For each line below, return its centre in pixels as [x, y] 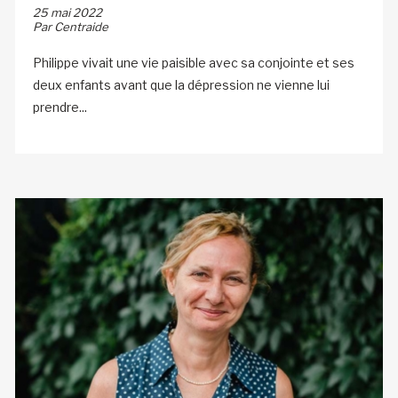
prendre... [60, 107]
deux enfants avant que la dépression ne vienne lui [181, 84]
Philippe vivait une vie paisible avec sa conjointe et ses [193, 62]
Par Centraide [70, 26]
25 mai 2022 [67, 12]
